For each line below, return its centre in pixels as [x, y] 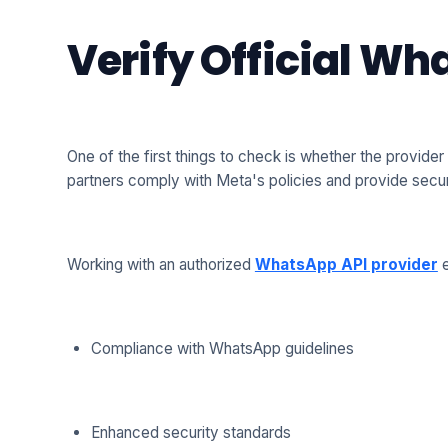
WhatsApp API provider [346, 265]
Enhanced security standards [190, 433]
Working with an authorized [160, 265]
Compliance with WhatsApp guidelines [222, 349]
